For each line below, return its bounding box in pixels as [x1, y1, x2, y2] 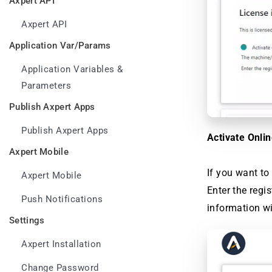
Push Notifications [21, 194, 103, 205]
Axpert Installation [21, 239, 101, 250]
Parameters [21, 81, 71, 91]
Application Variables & [21, 64, 123, 75]
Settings [9, 215, 45, 226]
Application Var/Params [9, 40, 111, 51]
